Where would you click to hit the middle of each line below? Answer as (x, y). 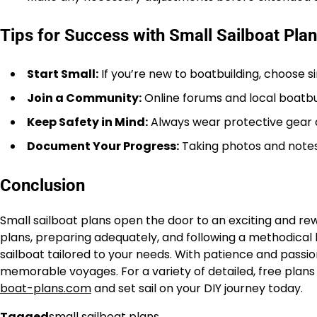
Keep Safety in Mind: (87, 122)
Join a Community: (84, 98)
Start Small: (63, 74)
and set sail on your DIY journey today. (197, 289)
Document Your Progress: (103, 146)
